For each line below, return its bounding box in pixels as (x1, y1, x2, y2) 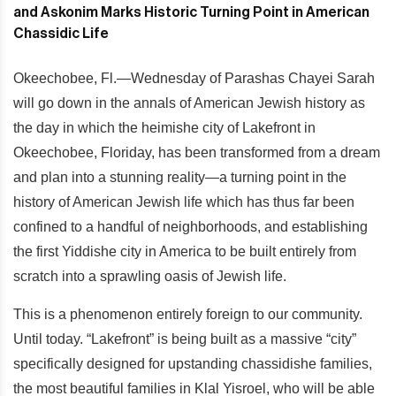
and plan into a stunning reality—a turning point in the (13, 170, 346, 185)
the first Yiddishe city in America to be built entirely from (13, 244, 356, 259)
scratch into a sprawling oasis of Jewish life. (13, 269, 290, 284)
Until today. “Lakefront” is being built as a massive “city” (13, 331, 356, 346)
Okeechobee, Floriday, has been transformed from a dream (13, 145, 380, 160)
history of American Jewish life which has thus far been (13, 194, 354, 209)
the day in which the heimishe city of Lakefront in (13, 120, 316, 135)
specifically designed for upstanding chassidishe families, (13, 356, 372, 371)
